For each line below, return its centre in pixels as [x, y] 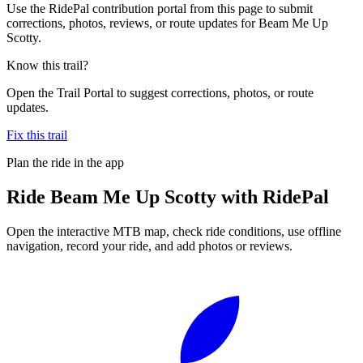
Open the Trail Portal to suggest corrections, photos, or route [160, 92]
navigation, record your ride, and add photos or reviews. [149, 246]
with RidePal [273, 196]
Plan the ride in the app [65, 162]
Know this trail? [47, 65]
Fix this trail [37, 135]
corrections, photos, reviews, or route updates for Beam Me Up [167, 23]
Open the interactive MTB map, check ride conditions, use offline [174, 231]
